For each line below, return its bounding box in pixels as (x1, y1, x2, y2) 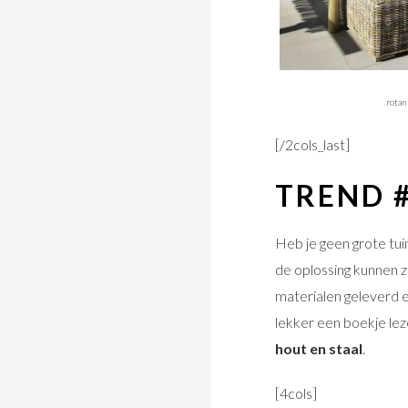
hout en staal (275, 340, 362, 358)
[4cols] (275, 384, 317, 403)
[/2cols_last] (275, 136, 350, 154)
